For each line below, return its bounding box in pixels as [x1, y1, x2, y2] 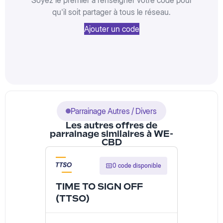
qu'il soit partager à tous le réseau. [52, 7, 171, 17]
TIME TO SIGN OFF [56, 181, 143, 192]
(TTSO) [56, 193, 90, 204]
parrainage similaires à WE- [50, 128, 173, 139]
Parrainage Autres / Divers [70, 106, 157, 116]
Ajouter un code [84, 24, 139, 34]
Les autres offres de [66, 120, 157, 131]
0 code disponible [112, 162, 161, 170]
